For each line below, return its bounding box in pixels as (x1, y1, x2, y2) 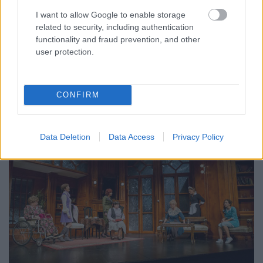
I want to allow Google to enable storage (36, 9, 186, 19)
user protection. (36, 46, 94, 56)
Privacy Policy (172, 131, 224, 141)
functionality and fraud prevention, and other (36, 34, 200, 44)
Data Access (108, 131, 154, 141)
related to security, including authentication (36, 22, 194, 32)
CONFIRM (56, 90, 100, 99)
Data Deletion (39, 131, 90, 141)
